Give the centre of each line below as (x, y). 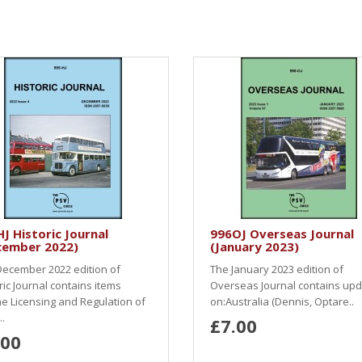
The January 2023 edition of (277, 269)
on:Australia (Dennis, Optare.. (282, 301)
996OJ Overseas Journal (282, 234)
